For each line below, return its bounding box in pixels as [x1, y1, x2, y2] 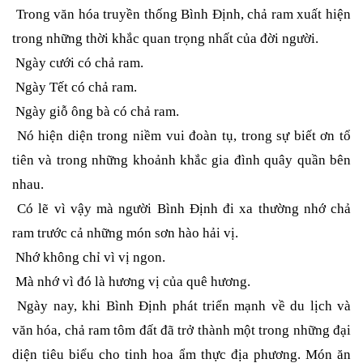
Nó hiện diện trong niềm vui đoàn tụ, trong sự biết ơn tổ [12, 128, 351, 144]
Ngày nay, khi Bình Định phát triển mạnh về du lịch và [12, 298, 351, 314]
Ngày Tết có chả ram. [12, 79, 137, 96]
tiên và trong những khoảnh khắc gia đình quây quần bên [12, 152, 351, 169]
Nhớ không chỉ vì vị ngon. [12, 250, 165, 266]
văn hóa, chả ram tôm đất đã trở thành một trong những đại [12, 322, 351, 339]
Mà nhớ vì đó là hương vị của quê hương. [12, 274, 250, 290]
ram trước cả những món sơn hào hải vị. [12, 225, 238, 241]
